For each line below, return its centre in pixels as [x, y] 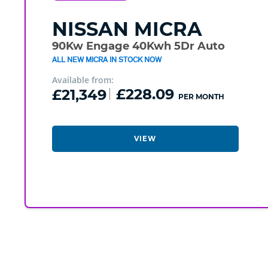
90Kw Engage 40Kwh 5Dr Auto [138, 46]
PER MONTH [201, 97]
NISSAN [90, 29]
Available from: [83, 80]
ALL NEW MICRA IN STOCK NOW [106, 60]
